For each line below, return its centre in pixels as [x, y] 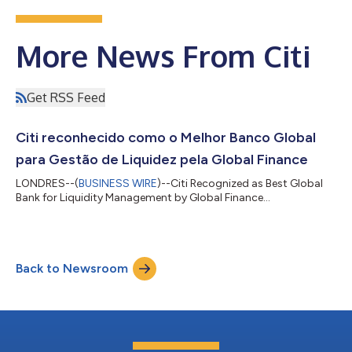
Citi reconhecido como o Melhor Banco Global [166, 137]
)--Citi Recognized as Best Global [240, 183]
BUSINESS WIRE [118, 183]
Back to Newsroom [72, 268]
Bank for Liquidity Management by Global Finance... [143, 197]
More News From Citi [163, 55]
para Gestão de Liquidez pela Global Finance [162, 159]
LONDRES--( [47, 183]
